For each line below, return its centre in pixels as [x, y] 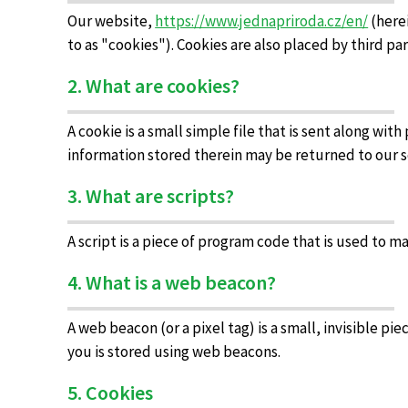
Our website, [112, 21]
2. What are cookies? [154, 86]
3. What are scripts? [151, 196]
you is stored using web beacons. [174, 352]
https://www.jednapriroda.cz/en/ [262, 21]
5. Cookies [111, 393]
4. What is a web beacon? [172, 282]
